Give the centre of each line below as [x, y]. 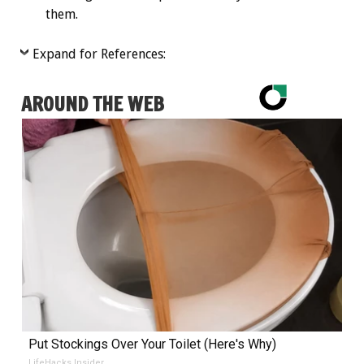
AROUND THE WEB [93, 104]
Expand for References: [99, 54]
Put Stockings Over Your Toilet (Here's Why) [152, 344]
